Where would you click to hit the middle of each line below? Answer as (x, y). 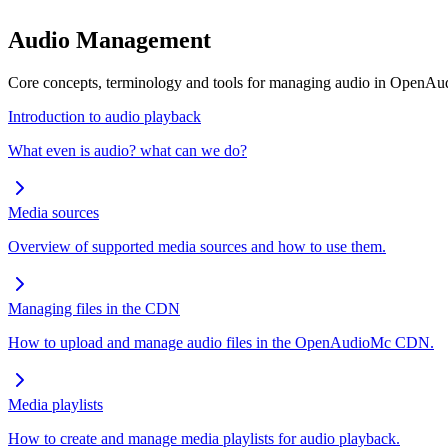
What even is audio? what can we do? (127, 151)
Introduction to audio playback (104, 117)
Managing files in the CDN (94, 309)
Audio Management (109, 40)
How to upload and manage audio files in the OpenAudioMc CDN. (221, 343)
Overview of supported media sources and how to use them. (197, 247)
